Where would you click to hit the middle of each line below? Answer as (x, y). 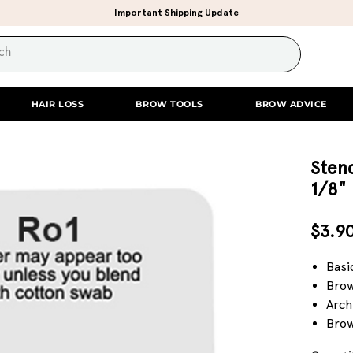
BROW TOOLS (169, 104)
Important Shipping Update (176, 13)
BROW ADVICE (291, 104)
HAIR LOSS (58, 104)
